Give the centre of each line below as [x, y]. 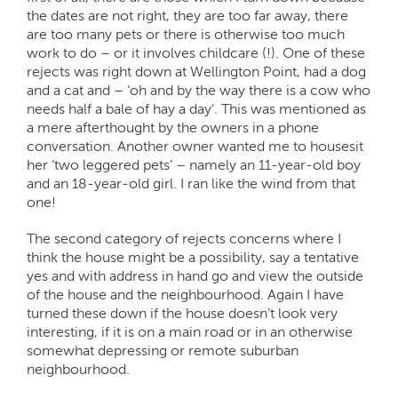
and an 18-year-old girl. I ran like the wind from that [191, 183]
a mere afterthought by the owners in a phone [173, 127]
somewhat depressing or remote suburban [163, 350]
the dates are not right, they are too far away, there [187, 15]
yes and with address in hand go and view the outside [195, 275]
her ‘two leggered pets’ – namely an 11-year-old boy [194, 164]
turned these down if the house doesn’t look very [182, 313]
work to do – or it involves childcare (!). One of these [196, 52]
